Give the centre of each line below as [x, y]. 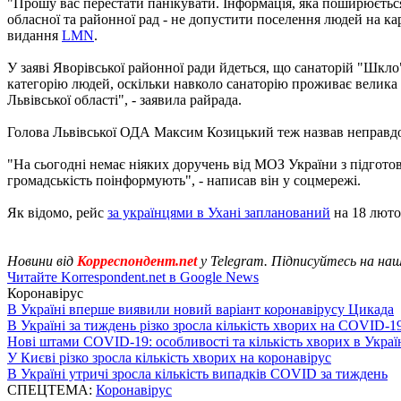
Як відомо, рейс [57, 212]
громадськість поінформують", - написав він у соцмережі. [184, 180]
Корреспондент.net [137, 260]
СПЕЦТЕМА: [51, 389]
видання [34, 35]
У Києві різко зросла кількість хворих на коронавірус [169, 357]
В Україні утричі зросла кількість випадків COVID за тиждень [197, 373]
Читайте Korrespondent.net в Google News [133, 277]
